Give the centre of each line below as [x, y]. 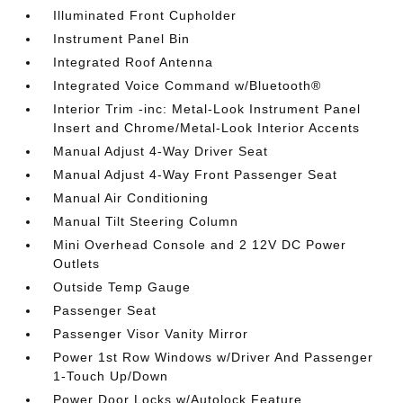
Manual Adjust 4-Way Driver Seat [161, 151]
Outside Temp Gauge [122, 287]
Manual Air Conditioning [131, 198]
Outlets [77, 264]
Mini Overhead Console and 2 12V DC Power [200, 245]
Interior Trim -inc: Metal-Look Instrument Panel [207, 109]
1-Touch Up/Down [111, 376]
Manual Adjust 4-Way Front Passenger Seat [196, 175]
